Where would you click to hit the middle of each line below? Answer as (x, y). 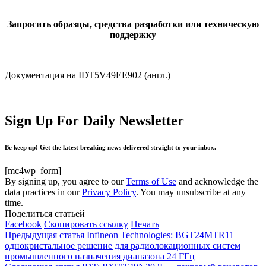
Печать (145, 224)
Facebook (23, 224)
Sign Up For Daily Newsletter (94, 121)
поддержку (133, 35)
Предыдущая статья (45, 235)
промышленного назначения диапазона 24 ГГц (100, 256)
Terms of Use (151, 182)
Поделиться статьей (45, 214)
